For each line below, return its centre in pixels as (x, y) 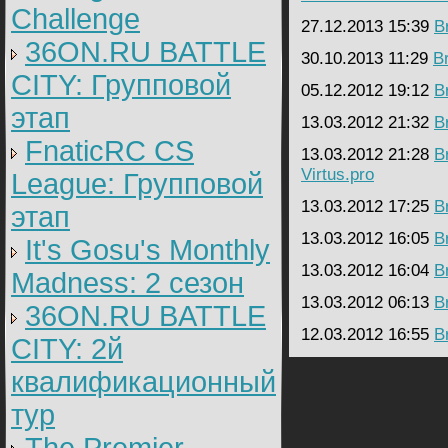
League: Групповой (137, 184)
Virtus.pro (337, 174)
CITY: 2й (67, 349)
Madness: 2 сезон (127, 283)
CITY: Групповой (121, 85)
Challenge (75, 19)
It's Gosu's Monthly (147, 250)
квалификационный (143, 382)
